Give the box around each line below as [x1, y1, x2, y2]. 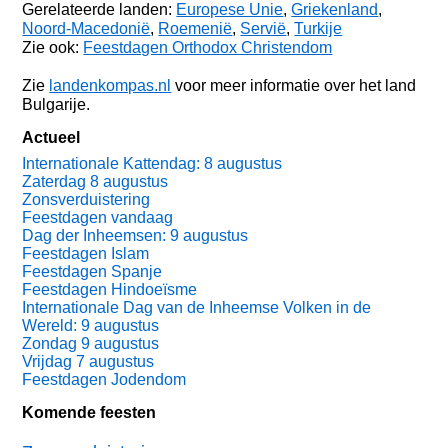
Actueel [22, 129, 81, 147]
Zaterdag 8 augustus [22, 172, 169, 190]
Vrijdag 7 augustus [22, 352, 155, 370]
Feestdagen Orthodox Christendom [83, 38, 333, 57]
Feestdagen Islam [22, 244, 150, 262]
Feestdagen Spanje [22, 262, 163, 280]
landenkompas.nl [49, 76, 172, 95]
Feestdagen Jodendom [22, 370, 187, 388]
